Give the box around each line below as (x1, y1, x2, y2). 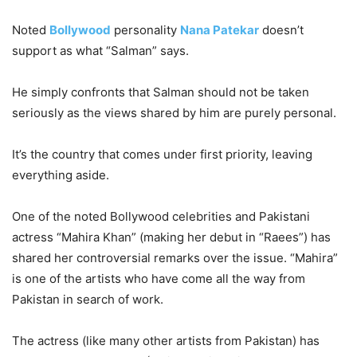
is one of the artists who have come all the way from (12, 271, 305, 287)
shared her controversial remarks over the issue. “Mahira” (12, 250, 338, 266)
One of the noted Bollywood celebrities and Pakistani (12, 209, 310, 225)
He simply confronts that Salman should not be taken (12, 84, 309, 100)
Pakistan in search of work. (12, 292, 163, 308)
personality (114, 22, 180, 38)
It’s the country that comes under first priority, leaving (12, 147, 312, 163)
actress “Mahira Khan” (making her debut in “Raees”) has (12, 229, 331, 245)
